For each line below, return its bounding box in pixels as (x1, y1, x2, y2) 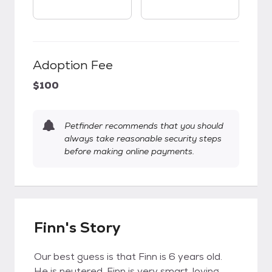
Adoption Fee (33, 57, 113, 73)
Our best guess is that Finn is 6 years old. (34, 250, 222, 263)
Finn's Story (34, 218, 121, 237)
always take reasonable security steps (64, 133, 222, 144)
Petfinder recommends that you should (64, 120, 223, 131)
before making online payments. (64, 146, 194, 157)
